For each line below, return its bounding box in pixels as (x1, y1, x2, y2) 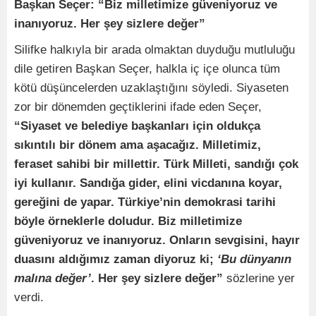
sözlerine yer (223, 272, 295, 286)
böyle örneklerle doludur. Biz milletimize (14, 214, 242, 229)
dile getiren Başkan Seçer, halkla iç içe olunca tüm (14, 62, 280, 76)
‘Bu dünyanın (217, 253, 291, 267)
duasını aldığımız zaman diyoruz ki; (14, 253, 217, 267)
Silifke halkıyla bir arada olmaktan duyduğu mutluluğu (14, 43, 295, 57)
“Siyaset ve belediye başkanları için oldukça (14, 119, 260, 133)
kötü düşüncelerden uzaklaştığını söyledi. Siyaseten (14, 81, 288, 95)
